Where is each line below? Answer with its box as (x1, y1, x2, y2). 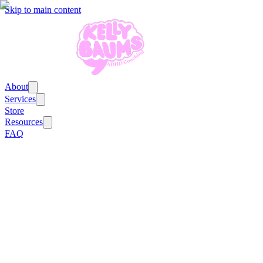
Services (5, 94, 36, 104)
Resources (5, 117, 43, 127)
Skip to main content (5, 5, 81, 15)
